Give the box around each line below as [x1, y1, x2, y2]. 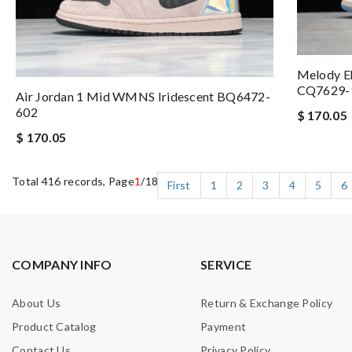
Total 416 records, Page [12, 174, 134, 188]
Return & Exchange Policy [200, 295, 333, 310]
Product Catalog [12, 319, 97, 333]
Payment [200, 319, 247, 333]
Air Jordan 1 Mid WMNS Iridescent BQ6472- [16, 88, 270, 104]
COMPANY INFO [12, 256, 112, 272]
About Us [12, 295, 61, 310]
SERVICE [200, 256, 252, 272]
